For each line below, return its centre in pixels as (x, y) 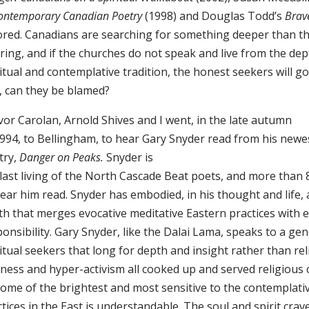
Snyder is (128, 158)
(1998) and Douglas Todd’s (213, 16)
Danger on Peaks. (61, 158)
